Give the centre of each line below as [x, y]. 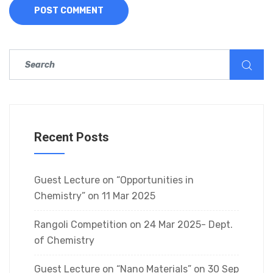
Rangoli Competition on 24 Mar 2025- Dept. [133, 225]
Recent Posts [72, 137]
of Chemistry [64, 240]
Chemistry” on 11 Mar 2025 [95, 196]
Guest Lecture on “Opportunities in [114, 180]
